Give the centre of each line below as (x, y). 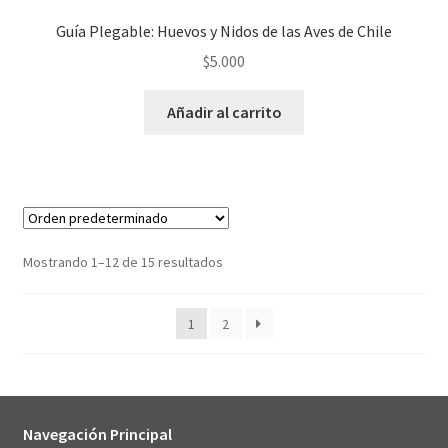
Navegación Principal (97, 434)
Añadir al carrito (224, 112)
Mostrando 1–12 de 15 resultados (122, 262)
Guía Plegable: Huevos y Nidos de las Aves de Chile (224, 30)
